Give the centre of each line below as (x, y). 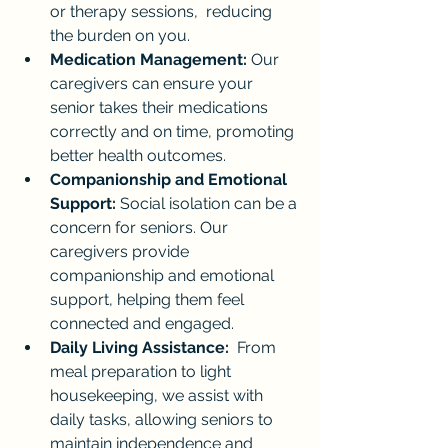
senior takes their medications (161, 107)
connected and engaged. (142, 323)
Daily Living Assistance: (139, 347)
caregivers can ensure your (153, 83)
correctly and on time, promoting (174, 131)
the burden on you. (120, 35)
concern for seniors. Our (141, 227)
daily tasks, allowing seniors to (163, 419)
